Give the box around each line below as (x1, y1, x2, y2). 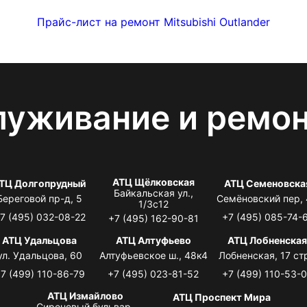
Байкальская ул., (113, 186, 193, 199)
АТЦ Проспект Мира (173, 291, 271, 303)
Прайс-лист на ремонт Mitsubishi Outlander (37, 14, 270, 29)
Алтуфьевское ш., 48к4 (99, 249, 208, 261)
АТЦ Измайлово (47, 289, 123, 302)
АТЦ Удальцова (2, 234, 77, 246)
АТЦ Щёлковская (112, 175, 195, 188)
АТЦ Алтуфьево (115, 234, 191, 246)
